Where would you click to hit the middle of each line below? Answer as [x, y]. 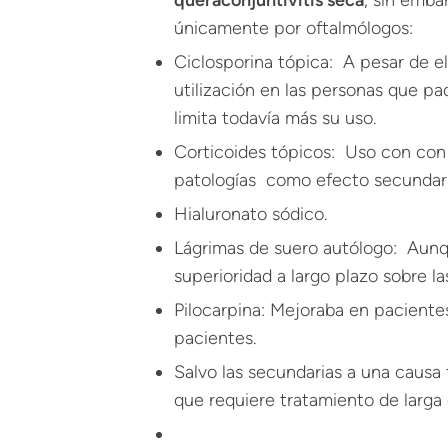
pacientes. [215, 338]
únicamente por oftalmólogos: [293, 28]
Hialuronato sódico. [250, 214]
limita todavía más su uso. [275, 118]
